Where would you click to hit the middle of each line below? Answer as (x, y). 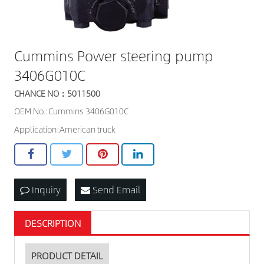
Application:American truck (65, 129)
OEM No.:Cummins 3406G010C (71, 111)
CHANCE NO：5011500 (57, 93)
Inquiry (45, 189)
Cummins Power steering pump (114, 55)
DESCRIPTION (53, 223)
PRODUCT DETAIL (67, 255)
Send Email (115, 189)
